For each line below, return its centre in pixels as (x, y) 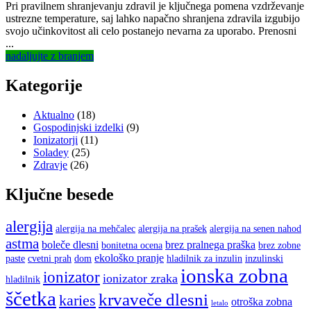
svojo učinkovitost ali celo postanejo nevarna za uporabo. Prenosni (151, 31)
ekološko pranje (129, 258)
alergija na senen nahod (255, 228)
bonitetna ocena (132, 245)
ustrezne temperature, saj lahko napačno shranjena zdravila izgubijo (153, 19)
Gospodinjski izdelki (78, 127)
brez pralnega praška (210, 244)
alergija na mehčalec (95, 228)
